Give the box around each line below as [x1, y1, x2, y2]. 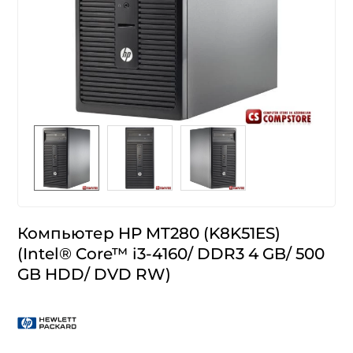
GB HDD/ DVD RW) [17, 264, 172, 284]
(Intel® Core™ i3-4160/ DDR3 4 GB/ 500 [17, 243, 325, 263]
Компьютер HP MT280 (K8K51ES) [17, 223, 281, 243]
